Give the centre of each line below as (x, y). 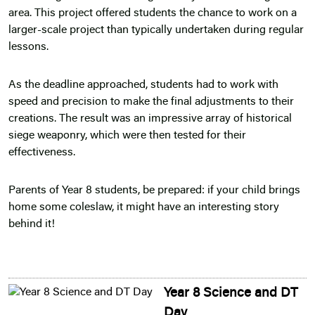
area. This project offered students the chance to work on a (153, 14)
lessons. (28, 47)
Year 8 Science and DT (231, 294)
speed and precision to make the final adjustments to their (151, 102)
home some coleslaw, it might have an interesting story (144, 208)
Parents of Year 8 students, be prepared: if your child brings (154, 191)
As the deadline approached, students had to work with (143, 85)
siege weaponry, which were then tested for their (127, 136)
